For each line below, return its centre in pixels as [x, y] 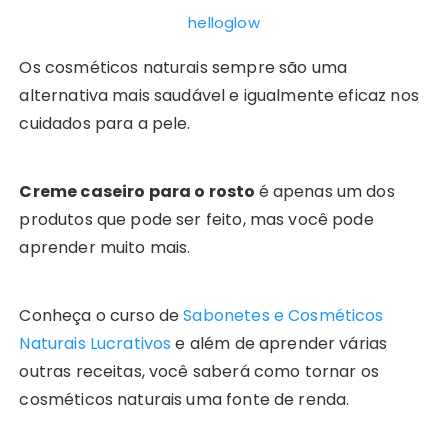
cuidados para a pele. [105, 124]
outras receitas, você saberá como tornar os [199, 372]
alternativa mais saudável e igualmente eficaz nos [219, 96]
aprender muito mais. [105, 248]
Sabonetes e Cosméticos [283, 316]
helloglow [224, 23]
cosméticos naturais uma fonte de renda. [184, 400]
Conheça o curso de [101, 316]
